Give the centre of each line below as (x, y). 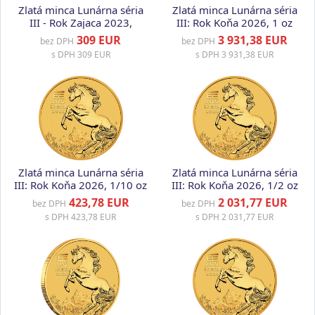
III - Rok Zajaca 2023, (81, 22)
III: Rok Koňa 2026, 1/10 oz (81, 185)
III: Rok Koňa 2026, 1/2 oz (234, 185)
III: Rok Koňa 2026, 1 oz (234, 22)
